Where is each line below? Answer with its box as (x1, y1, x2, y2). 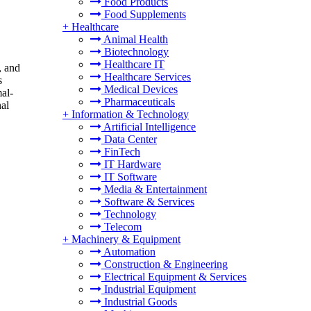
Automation (101, 246, 155, 258)
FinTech (101, 146, 140, 158)
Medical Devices (101, 83, 178, 95)
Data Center (101, 133, 157, 145)
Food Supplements (101, 8, 186, 20)
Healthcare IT (101, 58, 165, 70)
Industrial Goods (101, 296, 177, 308)
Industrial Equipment (101, 283, 196, 295)
